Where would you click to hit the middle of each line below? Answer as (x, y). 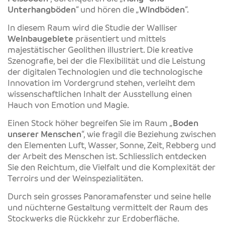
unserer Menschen (44, 134)
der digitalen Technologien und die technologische (105, 72)
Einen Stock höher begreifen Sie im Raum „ (90, 123)
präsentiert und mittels (120, 39)
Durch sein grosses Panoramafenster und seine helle (109, 197)
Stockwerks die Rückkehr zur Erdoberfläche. (93, 219)
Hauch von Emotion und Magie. (68, 105)
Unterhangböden (42, 10)
